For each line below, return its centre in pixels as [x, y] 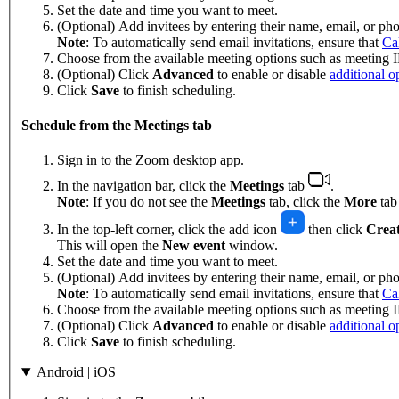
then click [335, 230]
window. [252, 246]
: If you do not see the [148, 202]
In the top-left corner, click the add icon [169, 230]
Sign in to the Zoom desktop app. [151, 160]
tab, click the [305, 202]
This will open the [110, 246]
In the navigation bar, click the [143, 186]
